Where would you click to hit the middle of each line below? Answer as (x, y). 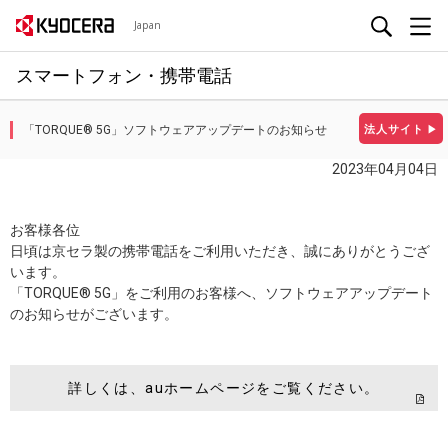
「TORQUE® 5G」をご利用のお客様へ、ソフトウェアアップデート (221, 293)
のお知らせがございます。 (94, 314)
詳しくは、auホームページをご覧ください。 (224, 388)
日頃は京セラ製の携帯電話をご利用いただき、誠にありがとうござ (220, 251)
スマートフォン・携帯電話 (124, 75)
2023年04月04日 (385, 169)
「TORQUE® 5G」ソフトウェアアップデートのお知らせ (175, 130)
